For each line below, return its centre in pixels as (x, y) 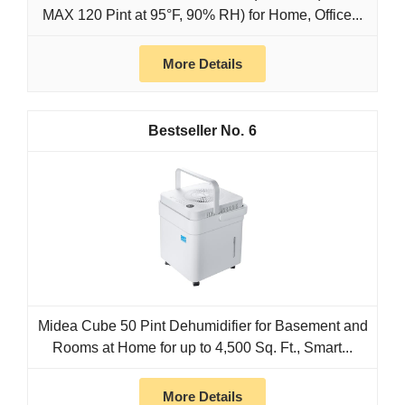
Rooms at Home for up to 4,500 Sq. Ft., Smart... (202, 348)
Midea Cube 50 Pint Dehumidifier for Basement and (202, 326)
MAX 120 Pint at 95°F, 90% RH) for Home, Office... (202, 15)
